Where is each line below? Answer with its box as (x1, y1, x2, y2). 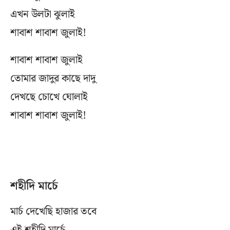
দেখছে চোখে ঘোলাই (10, 89, 88, 106)
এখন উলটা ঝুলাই (10, 6, 75, 23)
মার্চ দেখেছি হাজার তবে (10, 203, 97, 220)
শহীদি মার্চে (10, 177, 58, 196)
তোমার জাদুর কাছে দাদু (10, 70, 95, 87)
